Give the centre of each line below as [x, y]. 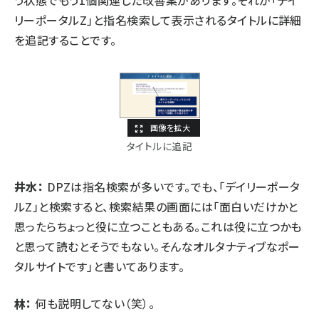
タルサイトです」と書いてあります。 [100, 267]
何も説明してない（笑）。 [93, 304]
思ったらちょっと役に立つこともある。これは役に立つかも [158, 227]
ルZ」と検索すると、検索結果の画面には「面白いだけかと [156, 207]
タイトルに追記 [159, 146]
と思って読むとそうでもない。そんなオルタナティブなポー [157, 247]
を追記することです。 [66, 40]
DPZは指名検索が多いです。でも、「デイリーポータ [172, 187]
